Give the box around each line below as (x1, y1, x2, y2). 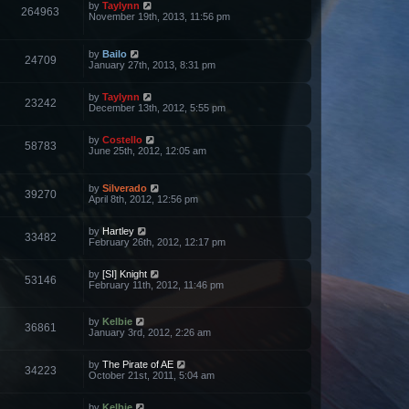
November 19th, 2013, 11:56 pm (89, 11, 230, 23)
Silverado (102, 182, 147, 194)
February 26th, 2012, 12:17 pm (89, 236, 225, 247)
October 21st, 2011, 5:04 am (89, 370, 215, 382)
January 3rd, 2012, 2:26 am (89, 327, 211, 339)
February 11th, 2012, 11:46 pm (89, 278, 224, 290)
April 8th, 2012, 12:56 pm (89, 193, 198, 204)
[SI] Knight (102, 267, 147, 279)
